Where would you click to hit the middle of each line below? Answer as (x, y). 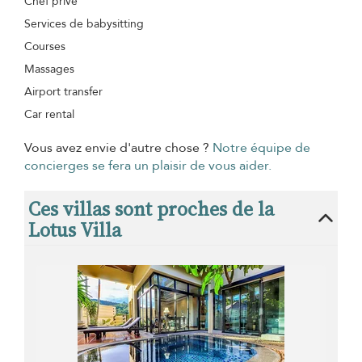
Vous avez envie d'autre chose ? (118, 148)
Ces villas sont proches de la (151, 209)
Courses (45, 47)
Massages (49, 69)
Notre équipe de (261, 148)
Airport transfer (63, 92)
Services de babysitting (84, 24)
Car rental (49, 115)
